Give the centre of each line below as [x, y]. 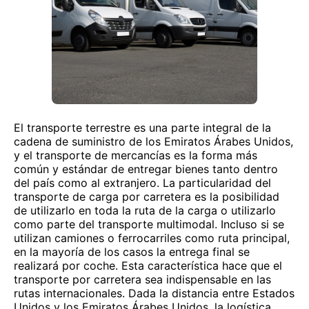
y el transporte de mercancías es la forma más [136, 155]
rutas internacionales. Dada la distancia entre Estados [154, 293]
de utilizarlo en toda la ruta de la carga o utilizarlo [145, 210]
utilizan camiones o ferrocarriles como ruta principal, [152, 238]
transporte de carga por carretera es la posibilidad [147, 197]
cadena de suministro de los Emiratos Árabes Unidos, [153, 141]
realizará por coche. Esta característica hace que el [148, 266]
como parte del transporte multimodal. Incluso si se [149, 224]
